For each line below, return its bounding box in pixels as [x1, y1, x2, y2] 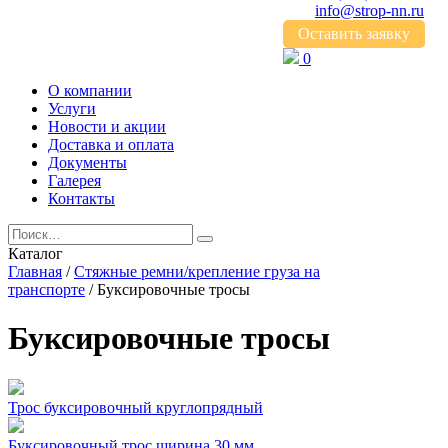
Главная [8, 263, 62, 280]
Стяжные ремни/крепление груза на [74, 263, 320, 280]
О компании [48, 82, 132, 99]
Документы [48, 154, 127, 171]
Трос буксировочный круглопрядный [8, 398, 263, 416]
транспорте [8, 281, 85, 298]
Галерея [48, 172, 101, 189]
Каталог [8, 245, 63, 262]
